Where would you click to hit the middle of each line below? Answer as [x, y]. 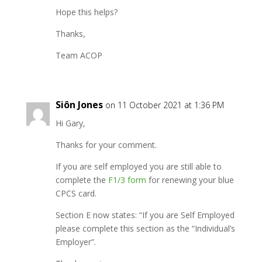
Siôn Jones [79, 105]
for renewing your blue [190, 180]
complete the [82, 180]
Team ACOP [79, 55]
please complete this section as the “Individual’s [145, 228]
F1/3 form [127, 180]
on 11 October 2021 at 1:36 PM [164, 105]
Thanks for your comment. [106, 145]
